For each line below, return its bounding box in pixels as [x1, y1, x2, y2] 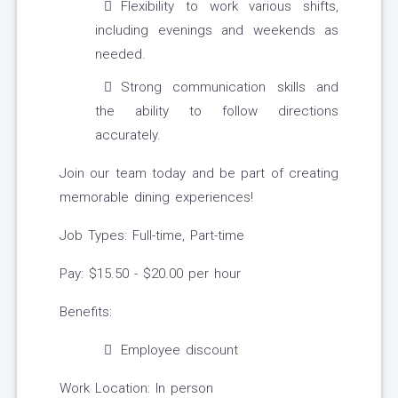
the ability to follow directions [95, 103, 338, 120]
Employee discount [121, 342, 238, 359]
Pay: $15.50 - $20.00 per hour [60, 266, 241, 283]
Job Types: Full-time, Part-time [60, 227, 244, 244]
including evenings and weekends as [95, 22, 338, 39]
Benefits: [60, 304, 112, 321]
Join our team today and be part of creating [60, 165, 338, 182]
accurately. [95, 127, 161, 144]
